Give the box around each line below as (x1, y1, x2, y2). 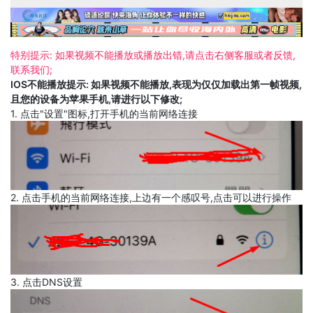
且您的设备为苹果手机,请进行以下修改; (10, 92, 182, 105)
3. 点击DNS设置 (10, 275, 82, 288)
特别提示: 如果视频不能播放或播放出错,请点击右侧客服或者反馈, (10, 48, 296, 61)
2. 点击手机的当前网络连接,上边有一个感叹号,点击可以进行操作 (10, 191, 291, 204)
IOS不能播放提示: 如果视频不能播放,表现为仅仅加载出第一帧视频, (10, 78, 302, 90)
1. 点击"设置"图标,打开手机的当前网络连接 (10, 107, 198, 119)
